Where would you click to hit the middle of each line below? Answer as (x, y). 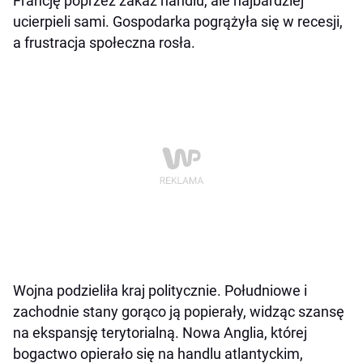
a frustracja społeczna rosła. (104, 43)
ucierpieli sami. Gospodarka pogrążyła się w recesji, (178, 22)
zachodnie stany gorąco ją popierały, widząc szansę (179, 312)
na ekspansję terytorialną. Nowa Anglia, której (160, 333)
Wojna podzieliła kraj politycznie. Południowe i (160, 291)
